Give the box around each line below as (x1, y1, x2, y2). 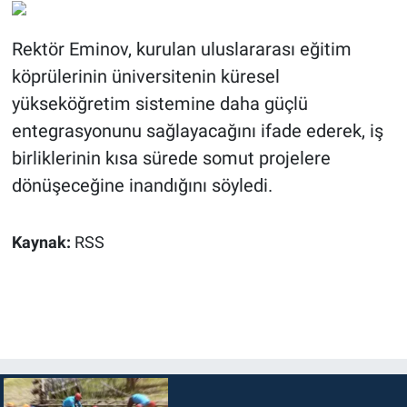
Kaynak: (11, 233, 74, 253)
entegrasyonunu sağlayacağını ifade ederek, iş (11, 120, 383, 143)
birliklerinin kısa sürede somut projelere (11, 147, 331, 170)
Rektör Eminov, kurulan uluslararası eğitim (11, 38, 352, 61)
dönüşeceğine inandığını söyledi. (11, 174, 273, 197)
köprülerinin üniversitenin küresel (11, 65, 280, 88)
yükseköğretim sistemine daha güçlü (11, 93, 308, 115)
